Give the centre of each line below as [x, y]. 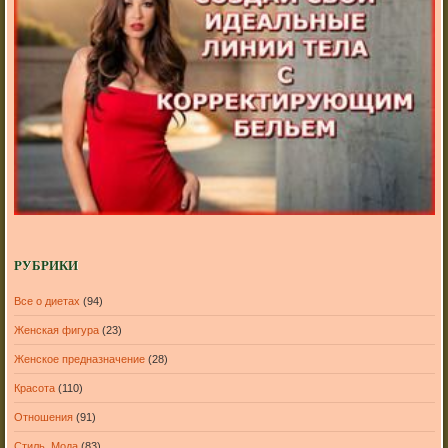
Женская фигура [56, 329]
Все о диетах [46, 300]
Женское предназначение [79, 358]
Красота [34, 387]
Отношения [43, 416]
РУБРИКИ [45, 267]
